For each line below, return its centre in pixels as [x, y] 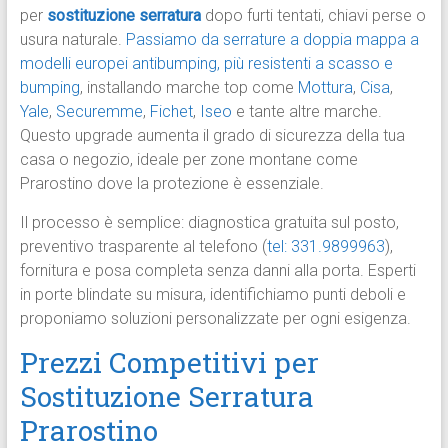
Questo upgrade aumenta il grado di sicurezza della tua [212, 136]
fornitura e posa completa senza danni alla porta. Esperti [217, 271]
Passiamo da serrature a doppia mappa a [272, 40]
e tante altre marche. [306, 112]
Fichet [171, 112]
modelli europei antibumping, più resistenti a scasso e [206, 64]
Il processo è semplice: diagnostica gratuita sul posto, [209, 223]
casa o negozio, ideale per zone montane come [188, 160]
